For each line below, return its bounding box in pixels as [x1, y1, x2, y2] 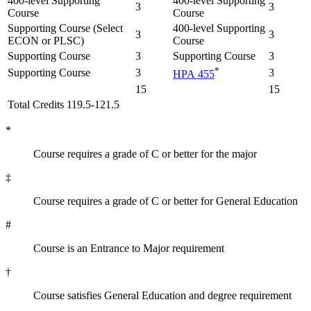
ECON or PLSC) [8, 34, 84, 47]
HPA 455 [173, 68, 215, 81]
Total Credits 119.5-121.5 [8, 98, 119, 110]
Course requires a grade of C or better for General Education [33, 194, 298, 207]
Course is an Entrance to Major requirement [33, 242, 224, 254]
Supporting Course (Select [8, 22, 123, 34]
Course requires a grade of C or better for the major [33, 147, 257, 160]
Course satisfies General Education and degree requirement [33, 289, 292, 301]
